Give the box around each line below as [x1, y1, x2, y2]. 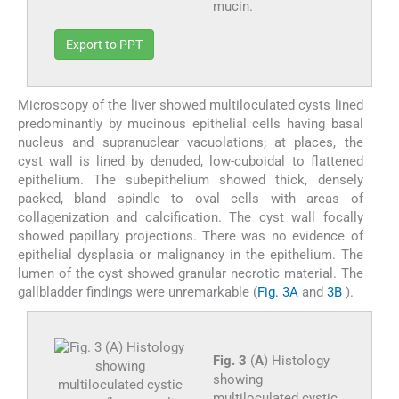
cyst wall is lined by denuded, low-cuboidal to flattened [18, 152, 363, 169]
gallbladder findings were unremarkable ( [18, 283, 257, 300]
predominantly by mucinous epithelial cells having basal [18, 115, 363, 132]
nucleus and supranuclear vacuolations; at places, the [18, 134, 363, 151]
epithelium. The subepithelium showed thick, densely [18, 171, 363, 188]
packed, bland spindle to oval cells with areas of [18, 190, 363, 207]
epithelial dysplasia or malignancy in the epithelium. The [18, 246, 363, 263]
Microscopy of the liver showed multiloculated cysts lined [18, 96, 363, 113]
